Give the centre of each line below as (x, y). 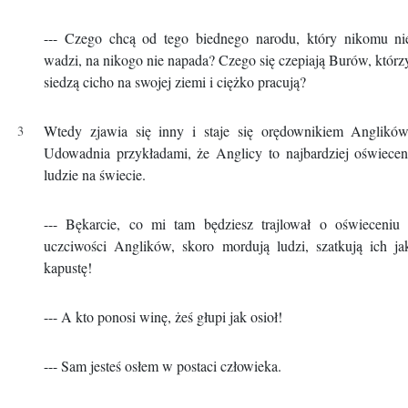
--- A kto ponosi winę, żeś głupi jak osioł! (163, 317)
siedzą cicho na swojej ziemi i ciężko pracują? (175, 82)
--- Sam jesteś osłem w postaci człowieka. (163, 366)
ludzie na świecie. (95, 175)
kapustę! (68, 268)
